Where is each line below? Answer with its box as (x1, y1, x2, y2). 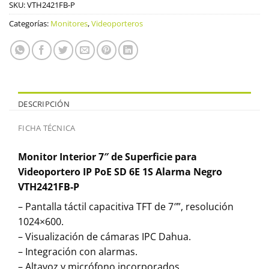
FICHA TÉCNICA (18, 122, 76, 133)
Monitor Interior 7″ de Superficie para (18, 150, 197, 163)
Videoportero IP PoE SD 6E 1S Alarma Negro (18, 165, 222, 178)
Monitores (50, 17, 88, 29)
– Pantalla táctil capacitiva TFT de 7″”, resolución (18, 199, 234, 213)
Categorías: (9, 17, 50, 29)
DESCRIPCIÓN (18, 98, 70, 109)
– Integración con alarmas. (18, 244, 138, 258)
